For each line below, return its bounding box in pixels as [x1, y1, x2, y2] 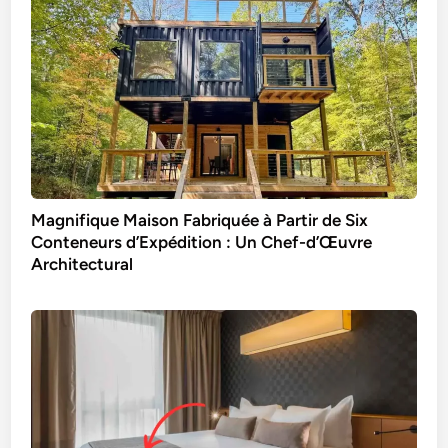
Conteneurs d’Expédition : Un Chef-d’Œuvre [31, 231, 373, 252]
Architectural [31, 253, 134, 274]
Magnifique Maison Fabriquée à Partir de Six [31, 209, 369, 230]
